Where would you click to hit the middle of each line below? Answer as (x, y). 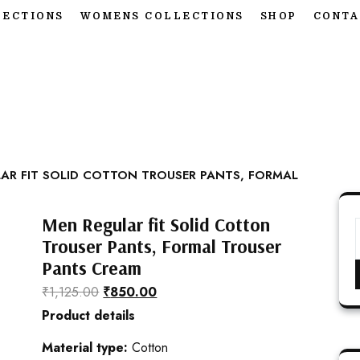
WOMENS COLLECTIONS (162, 16)
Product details (89, 316)
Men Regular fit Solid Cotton (156, 225)
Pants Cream (92, 268)
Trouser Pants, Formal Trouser (162, 247)
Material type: (87, 348)
